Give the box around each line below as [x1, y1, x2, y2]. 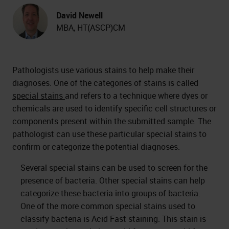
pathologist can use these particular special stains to [12, 128, 207, 140]
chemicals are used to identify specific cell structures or [12, 103, 216, 114]
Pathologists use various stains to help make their [12, 64, 194, 76]
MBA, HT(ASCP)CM [56, 22, 125, 33]
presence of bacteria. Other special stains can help [20, 175, 205, 186]
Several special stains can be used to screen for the [20, 162, 208, 173]
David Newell [56, 10, 103, 21]
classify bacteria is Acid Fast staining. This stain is [20, 213, 206, 224]
